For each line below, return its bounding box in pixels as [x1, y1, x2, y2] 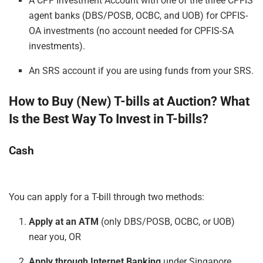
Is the [9, 111, 43, 126]
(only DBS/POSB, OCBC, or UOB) [99, 215, 235, 227]
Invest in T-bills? [113, 111, 208, 126]
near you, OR [29, 231, 82, 242]
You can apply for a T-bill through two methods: [9, 191, 204, 203]
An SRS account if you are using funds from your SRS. [29, 65, 254, 76]
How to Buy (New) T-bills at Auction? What [9, 93, 249, 109]
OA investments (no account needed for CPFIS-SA [29, 25, 234, 36]
